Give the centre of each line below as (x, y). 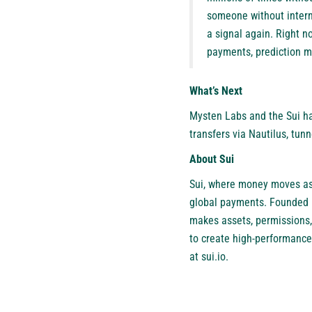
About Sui (212, 159)
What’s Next (216, 91)
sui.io (213, 256)
